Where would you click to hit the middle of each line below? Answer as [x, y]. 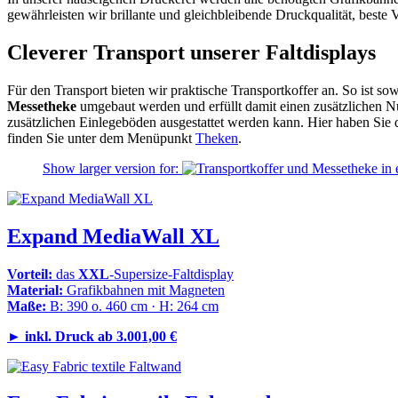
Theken [217, 138]
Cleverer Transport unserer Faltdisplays [191, 52]
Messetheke [42, 106]
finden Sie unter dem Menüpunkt [101, 138]
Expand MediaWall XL [113, 236]
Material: [35, 290]
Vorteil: [32, 274]
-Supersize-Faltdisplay [171, 274]
